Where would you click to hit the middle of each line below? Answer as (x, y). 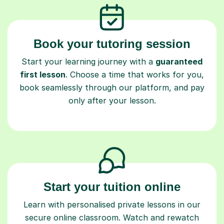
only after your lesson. (112, 100)
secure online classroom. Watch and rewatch (112, 217)
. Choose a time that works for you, (135, 74)
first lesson (43, 74)
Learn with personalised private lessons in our (112, 204)
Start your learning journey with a (88, 61)
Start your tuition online (112, 186)
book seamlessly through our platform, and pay (112, 87)
